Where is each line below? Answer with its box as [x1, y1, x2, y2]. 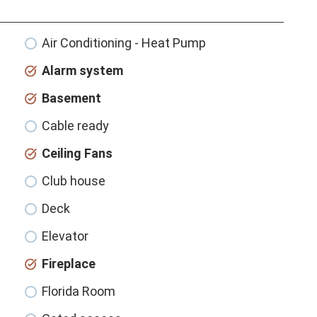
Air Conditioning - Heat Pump [42, 35, 207, 51]
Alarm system [42, 63, 124, 79]
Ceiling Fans [42, 146, 113, 161]
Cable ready [42, 118, 110, 134]
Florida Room [42, 284, 116, 299]
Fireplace [42, 256, 96, 272]
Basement [42, 91, 102, 106]
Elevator [42, 229, 89, 244]
